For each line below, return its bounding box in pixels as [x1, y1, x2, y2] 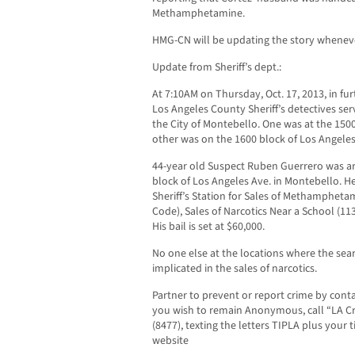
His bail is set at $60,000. [152, 219, 265, 235]
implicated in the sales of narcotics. [152, 261, 317, 277]
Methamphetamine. [152, 6, 245, 22]
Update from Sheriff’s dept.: [152, 59, 281, 76]
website [152, 333, 189, 349]
